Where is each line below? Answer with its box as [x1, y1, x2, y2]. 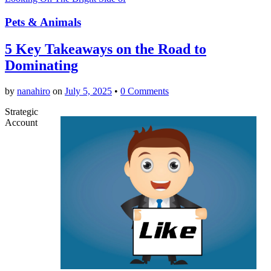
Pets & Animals [5, 15, 81, 28]
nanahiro [17, 85, 50, 96]
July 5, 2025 [65, 85, 112, 96]
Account [5, 117, 38, 128]
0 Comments [120, 85, 169, 96]
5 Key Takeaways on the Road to [5, 41, 206, 57]
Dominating [5, 57, 78, 73]
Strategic [5, 106, 38, 117]
